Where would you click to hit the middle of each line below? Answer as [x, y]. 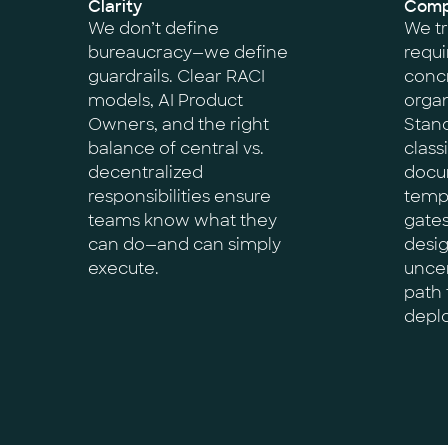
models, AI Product [165, 100]
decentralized [145, 172]
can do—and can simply [184, 244]
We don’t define [153, 28]
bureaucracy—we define [188, 52]
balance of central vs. [176, 148]
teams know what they [182, 220]
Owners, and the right [178, 124]
